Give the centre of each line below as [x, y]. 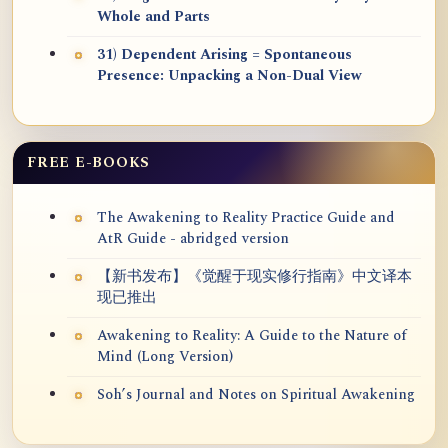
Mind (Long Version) [165, 356]
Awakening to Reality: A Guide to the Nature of [252, 335]
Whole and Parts [153, 16]
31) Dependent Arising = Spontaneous [224, 54]
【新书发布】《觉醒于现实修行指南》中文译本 [254, 276]
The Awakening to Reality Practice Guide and [246, 217]
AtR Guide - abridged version [193, 238]
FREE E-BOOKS [89, 162]
